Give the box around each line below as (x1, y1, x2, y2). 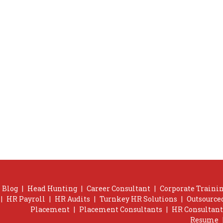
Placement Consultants (79, 204, 162, 214)
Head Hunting (27, 183, 77, 193)
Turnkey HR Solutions (100, 194, 177, 204)
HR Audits (55, 194, 90, 204)
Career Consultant (87, 183, 150, 193)
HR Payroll (6, 194, 45, 204)
